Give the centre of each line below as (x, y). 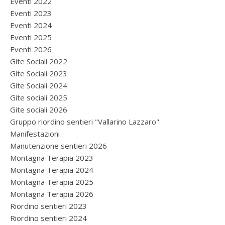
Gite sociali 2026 (39, 109)
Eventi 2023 (31, 13)
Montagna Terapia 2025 (52, 182)
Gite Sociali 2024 (39, 85)
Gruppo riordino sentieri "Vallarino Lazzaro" (85, 121)
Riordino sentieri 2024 (48, 218)
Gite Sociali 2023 (39, 73)
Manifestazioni (35, 133)
